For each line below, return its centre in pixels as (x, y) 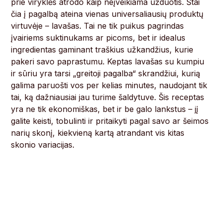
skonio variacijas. (43, 145)
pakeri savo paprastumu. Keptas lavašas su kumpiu (108, 62)
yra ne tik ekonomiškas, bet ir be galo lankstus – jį (105, 109)
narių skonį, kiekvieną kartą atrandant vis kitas (98, 133)
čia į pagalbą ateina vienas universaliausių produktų (107, 14)
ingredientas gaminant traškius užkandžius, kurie (102, 50)
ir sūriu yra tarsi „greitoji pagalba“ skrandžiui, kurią (106, 74)
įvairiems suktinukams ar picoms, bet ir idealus (98, 38)
